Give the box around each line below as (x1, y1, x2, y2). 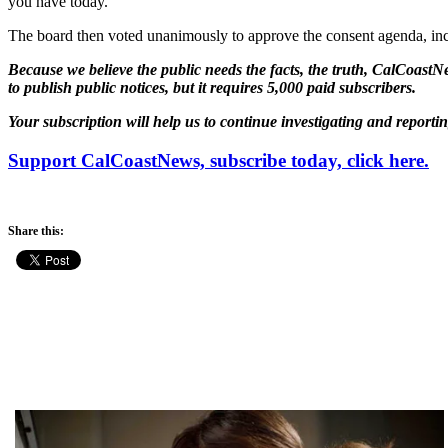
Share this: (8, 224, 64, 239)
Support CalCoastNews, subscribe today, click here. (8, 149, 429, 171)
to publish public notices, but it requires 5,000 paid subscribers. (8, 78, 416, 96)
